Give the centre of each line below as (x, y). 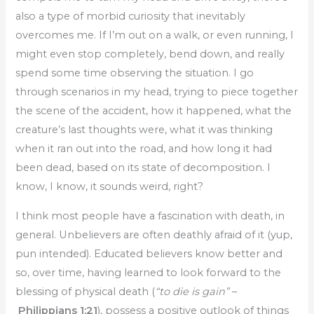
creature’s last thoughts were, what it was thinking (144, 130)
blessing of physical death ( (86, 291)
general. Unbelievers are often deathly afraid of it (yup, (154, 234)
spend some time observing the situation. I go (135, 73)
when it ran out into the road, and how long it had (144, 149)
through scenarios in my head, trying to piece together (157, 92)
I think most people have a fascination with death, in (150, 216)
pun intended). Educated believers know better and (149, 253)
